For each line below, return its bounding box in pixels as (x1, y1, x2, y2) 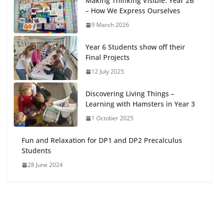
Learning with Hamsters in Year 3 (85, 99, 195, 109)
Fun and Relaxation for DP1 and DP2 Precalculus (22, 136, 182, 145)
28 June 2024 (27, 161, 63, 169)
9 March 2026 (91, 21, 129, 29)
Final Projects (85, 53, 130, 62)
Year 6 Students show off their (85, 42, 185, 52)
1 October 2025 (91, 114, 134, 122)
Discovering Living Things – (85, 89, 174, 98)
